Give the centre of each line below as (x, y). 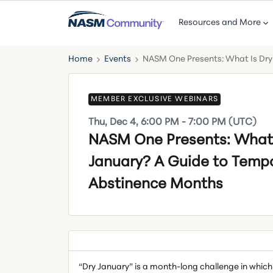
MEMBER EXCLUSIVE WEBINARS (154, 99)
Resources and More (219, 23)
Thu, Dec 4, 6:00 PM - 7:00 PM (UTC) (172, 122)
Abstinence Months (156, 185)
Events (118, 59)
